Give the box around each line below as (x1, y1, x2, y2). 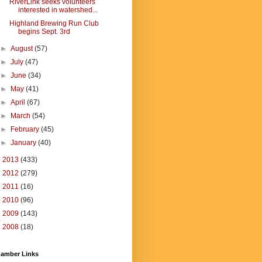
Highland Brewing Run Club (9, 19, 99, 27)
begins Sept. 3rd (18, 27, 70, 36)
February (11, 125, 42, 133)
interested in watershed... (18, 6, 98, 14)
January (11, 139, 39, 147)
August (11, 44, 35, 53)
